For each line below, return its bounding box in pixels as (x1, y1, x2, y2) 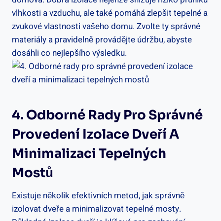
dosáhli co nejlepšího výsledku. (12, 46, 127, 59)
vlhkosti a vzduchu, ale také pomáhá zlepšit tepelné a (12, 6, 208, 19)
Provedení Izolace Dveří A (12, 126, 179, 143)
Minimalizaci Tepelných (12, 145, 166, 162)
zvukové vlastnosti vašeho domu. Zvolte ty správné (12, 20, 200, 33)
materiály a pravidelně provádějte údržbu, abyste (12, 33, 192, 46)
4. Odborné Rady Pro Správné (12, 107, 203, 123)
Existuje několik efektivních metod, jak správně (12, 189, 184, 202)
